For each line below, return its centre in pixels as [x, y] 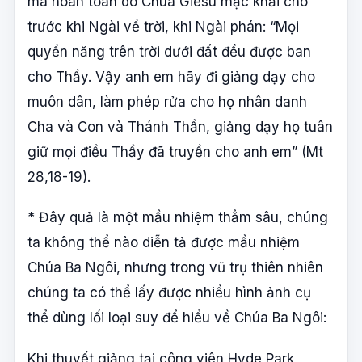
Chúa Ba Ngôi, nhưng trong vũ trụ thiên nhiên [175, 268]
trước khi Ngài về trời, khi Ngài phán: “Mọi [163, 26]
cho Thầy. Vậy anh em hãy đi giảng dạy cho [171, 76]
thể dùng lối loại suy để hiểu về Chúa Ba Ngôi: [177, 318]
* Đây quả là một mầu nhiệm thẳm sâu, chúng [178, 218]
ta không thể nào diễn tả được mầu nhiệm [164, 243]
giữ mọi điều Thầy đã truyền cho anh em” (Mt [175, 152]
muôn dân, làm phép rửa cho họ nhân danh [167, 101]
